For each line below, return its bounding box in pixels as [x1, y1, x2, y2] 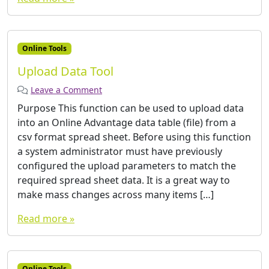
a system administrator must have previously [17, 144, 222, 158]
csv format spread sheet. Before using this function [17, 130, 251, 144]
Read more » [17, 211, 74, 225]
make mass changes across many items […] [17, 187, 214, 201]
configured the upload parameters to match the [17, 159, 236, 172]
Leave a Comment [31, 83, 102, 95]
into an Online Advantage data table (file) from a [17, 115, 236, 129]
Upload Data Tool [17, 62, 113, 79]
